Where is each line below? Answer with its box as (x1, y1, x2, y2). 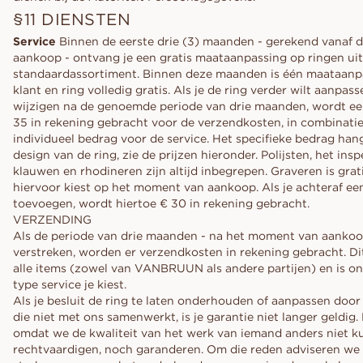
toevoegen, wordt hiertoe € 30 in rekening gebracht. (13, 196, 310, 211)
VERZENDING (13, 212, 92, 227)
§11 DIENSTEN (13, 9, 130, 29)
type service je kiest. (13, 277, 126, 292)
